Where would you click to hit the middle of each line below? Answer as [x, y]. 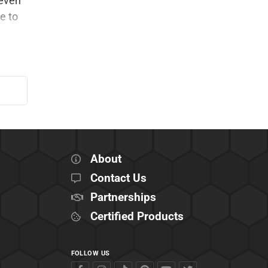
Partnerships [123, 197]
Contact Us [118, 178]
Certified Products [137, 216]
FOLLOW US [90, 253]
